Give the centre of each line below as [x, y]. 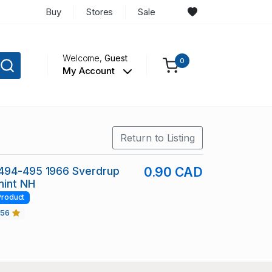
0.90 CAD [173, 172]
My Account [90, 71]
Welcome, [83, 58]
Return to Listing [158, 138]
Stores [100, 12]
